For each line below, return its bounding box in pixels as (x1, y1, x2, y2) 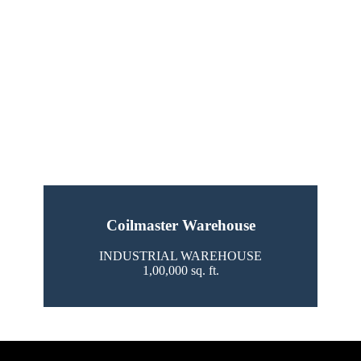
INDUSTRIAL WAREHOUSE (99, 249, 262, 263)
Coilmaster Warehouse (106, 216, 255, 234)
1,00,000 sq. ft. (142, 263, 219, 278)
